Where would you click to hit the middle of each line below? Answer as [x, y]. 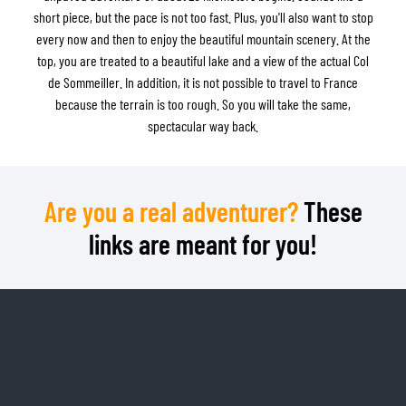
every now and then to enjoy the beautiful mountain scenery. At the [203, 38]
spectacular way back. [203, 125]
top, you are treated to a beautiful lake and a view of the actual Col [203, 60]
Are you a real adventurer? [171, 211]
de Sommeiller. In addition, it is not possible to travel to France [203, 82]
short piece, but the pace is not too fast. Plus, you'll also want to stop [203, 16]
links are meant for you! [203, 243]
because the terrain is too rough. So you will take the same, [203, 103]
